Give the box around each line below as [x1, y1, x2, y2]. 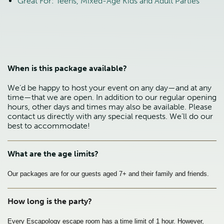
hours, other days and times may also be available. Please [7, 102, 212, 112]
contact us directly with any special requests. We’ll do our [7, 111, 213, 121]
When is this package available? [7, 63, 127, 73]
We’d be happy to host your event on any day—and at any [7, 83, 211, 93]
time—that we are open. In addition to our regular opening [7, 92, 216, 102]
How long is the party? [7, 196, 92, 206]
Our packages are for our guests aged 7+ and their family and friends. [7, 170, 209, 178]
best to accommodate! [7, 121, 90, 131]
